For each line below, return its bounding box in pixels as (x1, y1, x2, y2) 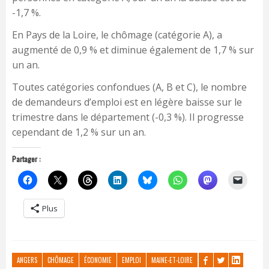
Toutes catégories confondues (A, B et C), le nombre (12, 80, 247, 94)
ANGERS (17, 255, 37, 265)
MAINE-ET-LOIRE (151, 255, 193, 265)
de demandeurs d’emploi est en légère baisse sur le (12, 95, 242, 109)
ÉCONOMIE (84, 255, 112, 265)
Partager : (12, 154, 41, 165)
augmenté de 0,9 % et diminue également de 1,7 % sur (12, 43, 254, 57)
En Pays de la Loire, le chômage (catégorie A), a (12, 28, 222, 42)
